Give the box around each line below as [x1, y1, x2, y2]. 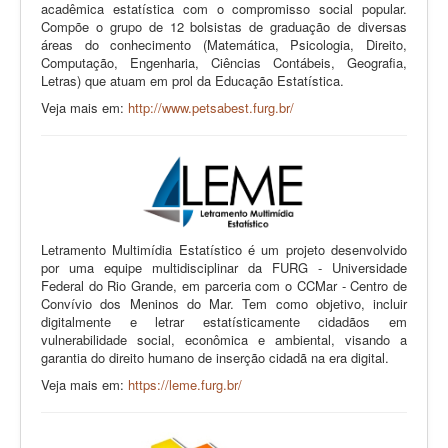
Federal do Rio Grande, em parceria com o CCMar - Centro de [41, 275, 407, 295]
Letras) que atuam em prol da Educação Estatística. [41, 70, 344, 90]
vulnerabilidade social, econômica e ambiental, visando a [41, 329, 407, 349]
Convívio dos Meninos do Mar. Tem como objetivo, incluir [41, 293, 407, 313]
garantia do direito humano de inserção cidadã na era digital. [41, 347, 389, 367]
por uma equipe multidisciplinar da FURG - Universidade [41, 257, 407, 277]
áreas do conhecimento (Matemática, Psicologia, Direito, [41, 34, 407, 54]
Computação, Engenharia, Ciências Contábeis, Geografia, [41, 52, 407, 72]
